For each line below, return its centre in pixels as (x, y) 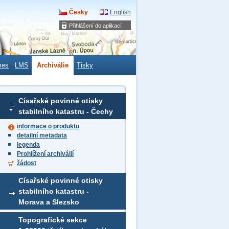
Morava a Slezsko (49, 202)
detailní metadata (42, 135)
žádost (27, 163)
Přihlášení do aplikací (95, 26)
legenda (28, 145)
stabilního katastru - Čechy (66, 111)
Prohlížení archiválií (45, 154)
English (120, 12)
